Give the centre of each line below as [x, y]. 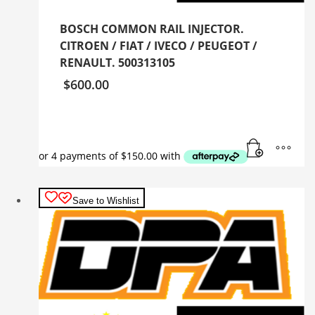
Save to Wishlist [106, 200]
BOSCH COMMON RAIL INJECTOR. [152, 28]
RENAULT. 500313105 [117, 62]
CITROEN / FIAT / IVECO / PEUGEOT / [159, 45]
